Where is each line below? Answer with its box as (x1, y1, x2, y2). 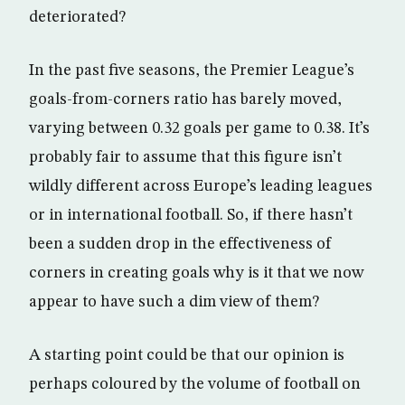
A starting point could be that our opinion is (29, 347, 344, 364)
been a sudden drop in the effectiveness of (29, 236, 332, 253)
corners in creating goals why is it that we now (29, 265, 363, 282)
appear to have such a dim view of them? (29, 294, 319, 311)
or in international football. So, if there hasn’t (29, 207, 353, 224)
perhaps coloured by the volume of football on (29, 376, 361, 393)
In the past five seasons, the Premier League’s (29, 62, 354, 80)
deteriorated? (29, 9, 126, 26)
